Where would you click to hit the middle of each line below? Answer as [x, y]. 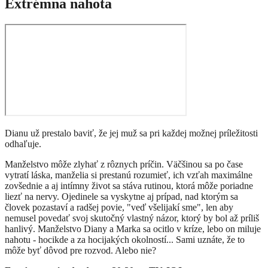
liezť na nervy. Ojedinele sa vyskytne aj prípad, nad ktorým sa [121, 197]
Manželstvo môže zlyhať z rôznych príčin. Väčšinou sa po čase [124, 165]
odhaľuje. [23, 144]
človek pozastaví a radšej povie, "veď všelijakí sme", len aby [119, 208]
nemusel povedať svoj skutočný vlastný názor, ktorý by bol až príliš [132, 218]
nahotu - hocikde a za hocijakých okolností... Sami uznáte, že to [125, 240]
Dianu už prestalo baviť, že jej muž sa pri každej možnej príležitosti [131, 133]
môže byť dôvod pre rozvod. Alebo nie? [80, 251]
